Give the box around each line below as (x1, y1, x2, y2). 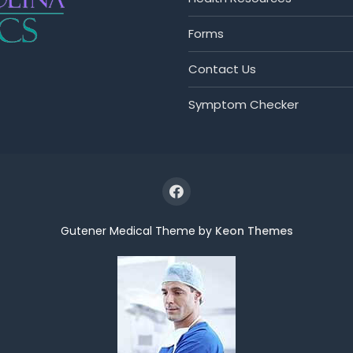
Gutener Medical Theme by (60, 223, 215, 239)
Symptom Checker (188, 96, 299, 113)
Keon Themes (214, 223, 293, 239)
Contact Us (188, 61, 256, 77)
